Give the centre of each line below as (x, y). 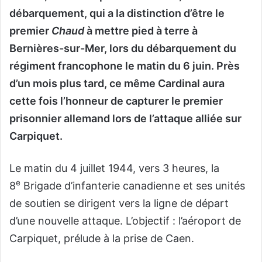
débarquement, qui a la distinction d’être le (117, 13)
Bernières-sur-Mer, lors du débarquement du (123, 49)
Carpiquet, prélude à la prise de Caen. (102, 239)
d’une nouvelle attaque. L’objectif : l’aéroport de (125, 221)
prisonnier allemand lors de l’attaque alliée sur (125, 119)
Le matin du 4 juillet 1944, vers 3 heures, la (114, 168)
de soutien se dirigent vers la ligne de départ (119, 204)
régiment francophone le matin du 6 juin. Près (125, 66)
